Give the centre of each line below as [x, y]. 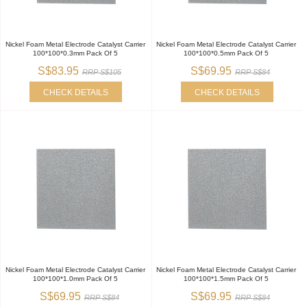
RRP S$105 [101, 72]
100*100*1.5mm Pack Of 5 [226, 278]
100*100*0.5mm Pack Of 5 [226, 53]
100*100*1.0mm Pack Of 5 [75, 278]
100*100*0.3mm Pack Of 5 [75, 53]
